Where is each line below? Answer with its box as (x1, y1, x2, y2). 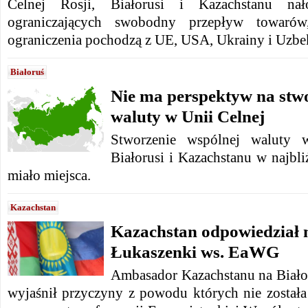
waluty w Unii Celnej (111, 107, 265, 126)
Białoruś (10, 67, 44, 77)
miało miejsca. (8, 168, 91, 183)
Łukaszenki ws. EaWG (111, 242, 279, 262)
